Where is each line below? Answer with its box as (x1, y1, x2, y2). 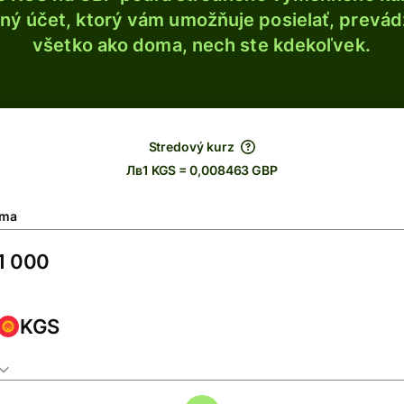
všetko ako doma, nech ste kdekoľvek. (32, 34, 371, 56)
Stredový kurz (148, 139, 234, 154)
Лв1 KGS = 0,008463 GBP (125, 162, 279, 178)
